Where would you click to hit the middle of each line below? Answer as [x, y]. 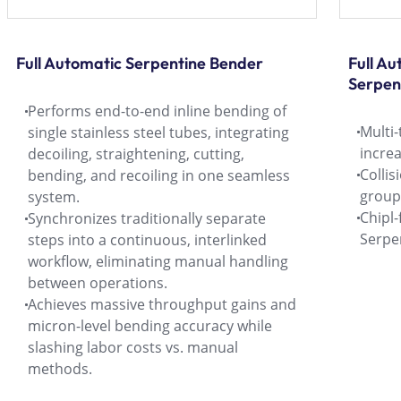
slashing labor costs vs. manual [133, 347]
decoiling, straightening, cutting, [136, 154]
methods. [60, 368]
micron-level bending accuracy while [150, 325]
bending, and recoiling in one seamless [159, 175]
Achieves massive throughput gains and [162, 304]
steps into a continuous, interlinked [147, 239]
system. [54, 196]
